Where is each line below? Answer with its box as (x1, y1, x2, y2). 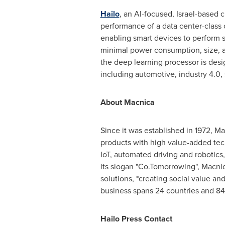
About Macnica (100, 96, 155, 108)
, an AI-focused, (119, 8, 176, 20)
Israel (176, 8, 195, 20)
